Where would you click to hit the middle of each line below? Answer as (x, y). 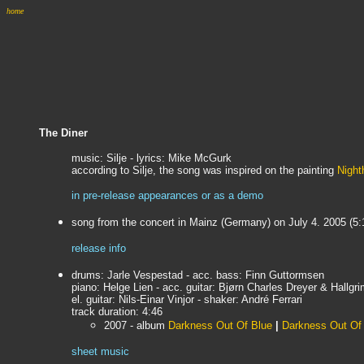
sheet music (100, 351)
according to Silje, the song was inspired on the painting (204, 170)
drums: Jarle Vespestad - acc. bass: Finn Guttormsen (198, 275)
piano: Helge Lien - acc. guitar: (145, 287)
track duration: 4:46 (117, 312)
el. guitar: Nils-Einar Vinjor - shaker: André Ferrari (187, 299)
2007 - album (134, 325)
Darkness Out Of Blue (220, 325)
